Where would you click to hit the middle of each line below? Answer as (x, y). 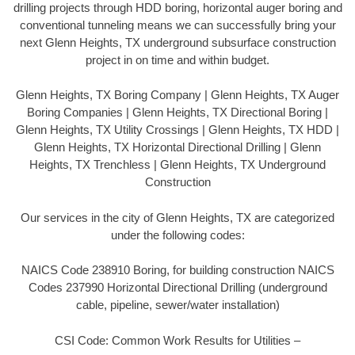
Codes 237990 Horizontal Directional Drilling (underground (177, 288)
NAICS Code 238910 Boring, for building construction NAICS (177, 270)
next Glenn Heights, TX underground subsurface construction (177, 42)
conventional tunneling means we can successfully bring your (177, 25)
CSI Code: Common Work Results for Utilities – (177, 340)
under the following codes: (177, 235)
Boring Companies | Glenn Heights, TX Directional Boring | (177, 113)
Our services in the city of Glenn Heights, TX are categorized (177, 217)
